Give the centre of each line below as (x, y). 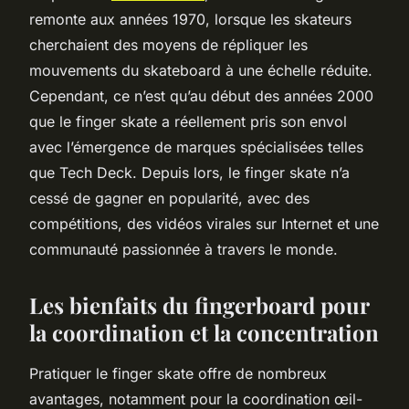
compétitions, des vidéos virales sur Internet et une (204, 223)
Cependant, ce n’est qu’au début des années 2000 (201, 95)
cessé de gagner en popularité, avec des (169, 198)
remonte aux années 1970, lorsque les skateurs (190, 19)
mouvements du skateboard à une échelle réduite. (201, 70)
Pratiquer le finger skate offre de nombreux (178, 373)
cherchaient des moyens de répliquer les (168, 44)
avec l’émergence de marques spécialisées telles (196, 147)
